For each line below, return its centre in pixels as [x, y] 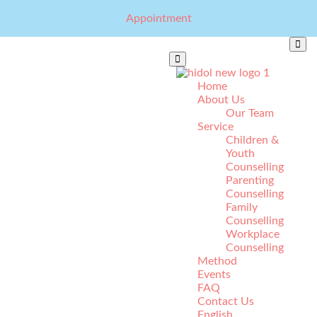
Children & [252, 140]
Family [242, 207]
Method [217, 261]
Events [214, 275]
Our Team [250, 113]
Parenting [250, 180]
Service [215, 127]
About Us [221, 100]
